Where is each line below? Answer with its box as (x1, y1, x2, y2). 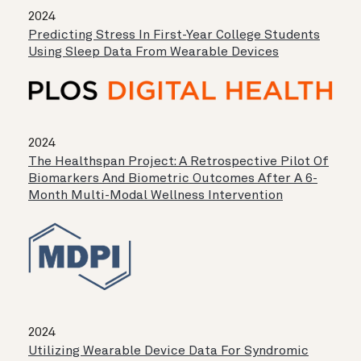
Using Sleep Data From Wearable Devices (28, 45, 279, 59)
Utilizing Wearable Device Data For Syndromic (28, 345, 309, 359)
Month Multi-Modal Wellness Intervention (28, 189, 283, 203)
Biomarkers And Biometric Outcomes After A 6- (28, 172, 317, 186)
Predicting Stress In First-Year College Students (28, 28, 320, 42)
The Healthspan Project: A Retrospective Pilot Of (28, 156, 329, 169)
